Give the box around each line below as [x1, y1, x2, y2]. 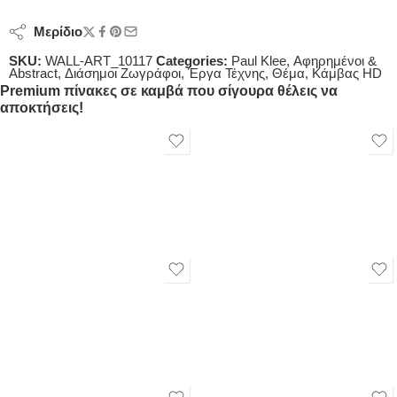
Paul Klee [231, 53, 286, 68]
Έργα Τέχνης [188, 66, 265, 81]
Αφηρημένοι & [293, 53, 377, 68]
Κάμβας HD [312, 66, 382, 81]
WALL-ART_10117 [45, 53, 152, 68]
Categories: [156, 53, 228, 68]
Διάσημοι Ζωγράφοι [65, 66, 181, 81]
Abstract [9, 66, 58, 81]
